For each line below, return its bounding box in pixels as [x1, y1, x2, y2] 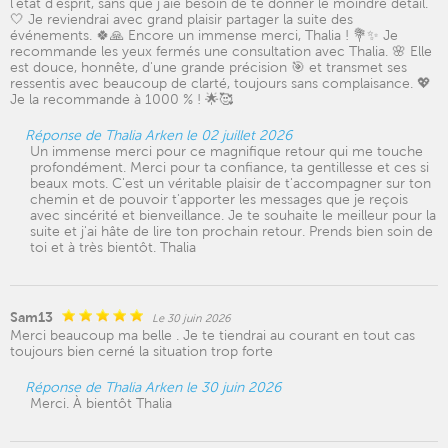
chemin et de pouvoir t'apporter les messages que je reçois [30, 191, 408, 207]
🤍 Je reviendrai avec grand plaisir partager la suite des [10, 11, 353, 27]
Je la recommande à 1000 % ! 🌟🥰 [10, 91, 233, 107]
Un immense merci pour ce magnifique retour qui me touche [30, 143, 423, 159]
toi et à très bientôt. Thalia [30, 239, 196, 255]
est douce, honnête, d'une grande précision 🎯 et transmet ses [10, 59, 407, 75]
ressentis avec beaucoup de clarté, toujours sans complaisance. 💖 [10, 75, 431, 91]
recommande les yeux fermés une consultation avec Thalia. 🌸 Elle [10, 43, 432, 59]
